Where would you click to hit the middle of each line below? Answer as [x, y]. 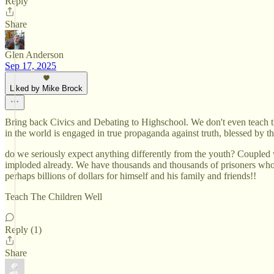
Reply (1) [23, 230]
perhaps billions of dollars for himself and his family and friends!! [131, 176]
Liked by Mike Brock [46, 88]
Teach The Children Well [54, 197]
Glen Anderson [34, 55]
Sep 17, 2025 [31, 66]
